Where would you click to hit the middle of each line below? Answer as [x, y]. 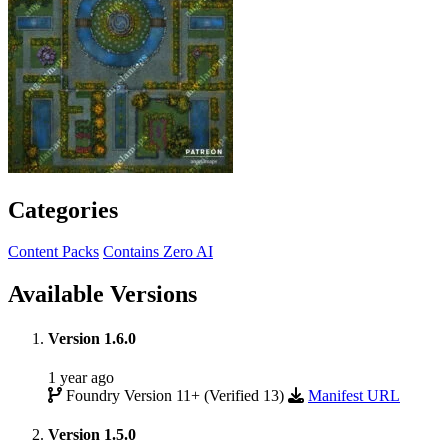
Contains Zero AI [158, 252]
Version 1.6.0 [92, 338]
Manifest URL [354, 395]
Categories [63, 209]
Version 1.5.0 [92, 435]
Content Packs [53, 252]
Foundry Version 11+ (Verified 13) [175, 395]
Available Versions [102, 294]
